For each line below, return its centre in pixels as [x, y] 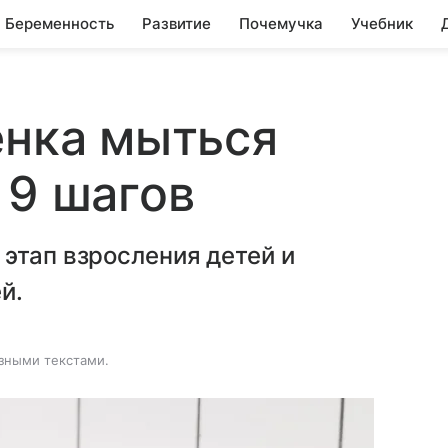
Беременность [59, 23]
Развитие [176, 23]
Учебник [382, 23]
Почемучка [281, 23]
